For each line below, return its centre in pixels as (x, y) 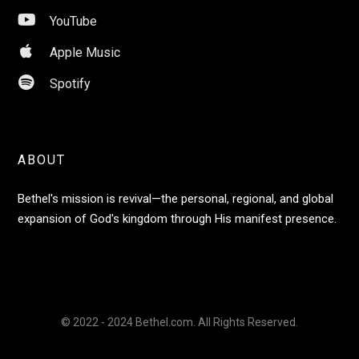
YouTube (74, 21)
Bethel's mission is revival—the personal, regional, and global (176, 199)
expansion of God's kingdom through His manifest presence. (177, 219)
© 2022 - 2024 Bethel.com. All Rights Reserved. (179, 322)
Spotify (71, 84)
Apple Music (85, 52)
